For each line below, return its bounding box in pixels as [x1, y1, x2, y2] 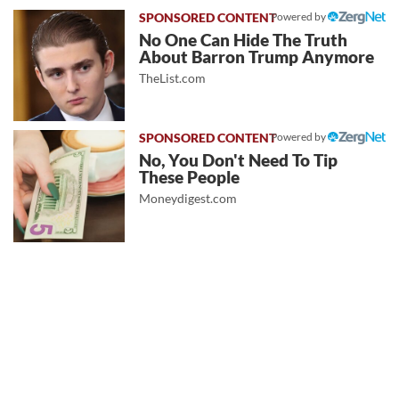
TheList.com [139, 70, 207, 86]
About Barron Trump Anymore [139, 47, 375, 68]
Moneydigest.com [139, 191, 238, 207]
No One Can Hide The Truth [139, 30, 348, 51]
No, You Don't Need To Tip [139, 151, 338, 171]
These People [139, 167, 240, 188]
